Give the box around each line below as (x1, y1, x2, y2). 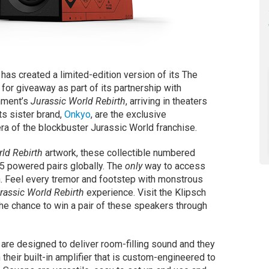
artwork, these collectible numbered (42, 147, 195, 159)
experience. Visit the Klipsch (86, 187, 206, 199)
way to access (144, 160, 205, 172)
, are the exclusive (90, 109, 166, 121)
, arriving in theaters (125, 95, 207, 107)
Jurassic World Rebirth (30, 95, 125, 107)
